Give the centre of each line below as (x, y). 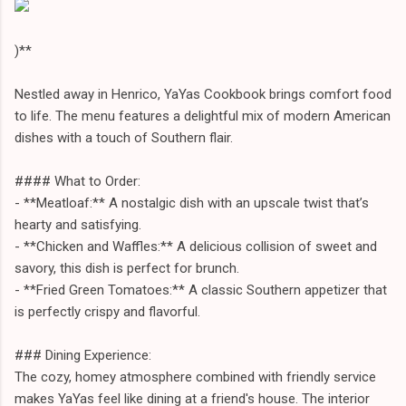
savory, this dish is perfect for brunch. (127, 268)
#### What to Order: (77, 181)
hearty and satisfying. (78, 224)
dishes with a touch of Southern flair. (124, 137)
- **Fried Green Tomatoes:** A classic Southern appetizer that (201, 290)
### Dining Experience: (83, 355)
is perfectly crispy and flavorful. (107, 311)
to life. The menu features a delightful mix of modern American (203, 116)
